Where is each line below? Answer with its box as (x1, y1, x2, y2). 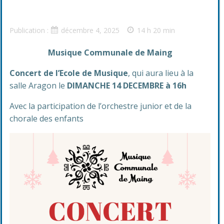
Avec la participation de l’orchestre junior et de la (9, 100, 191, 111)
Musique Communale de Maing (47, 47, 172, 58)
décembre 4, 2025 (61, 25, 119, 35)
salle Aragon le (9, 80, 67, 91)
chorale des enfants (9, 113, 83, 124)
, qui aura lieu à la (128, 67, 193, 78)
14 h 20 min (137, 25, 175, 35)
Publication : (9, 25, 50, 35)
